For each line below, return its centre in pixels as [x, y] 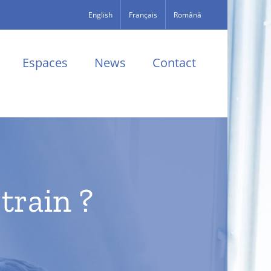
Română [188, 15]
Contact [174, 63]
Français [143, 15]
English [100, 15]
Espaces [45, 63]
